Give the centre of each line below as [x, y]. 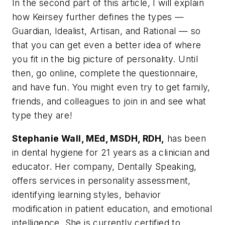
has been [185, 138]
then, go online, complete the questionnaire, [105, 73]
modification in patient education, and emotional [112, 208]
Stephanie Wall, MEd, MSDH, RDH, [88, 138]
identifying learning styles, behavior [87, 194]
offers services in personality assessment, [101, 180]
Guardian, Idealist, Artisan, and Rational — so [106, 31]
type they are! [42, 116]
